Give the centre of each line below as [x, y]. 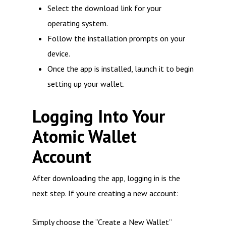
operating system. [78, 23]
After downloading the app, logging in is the [106, 178]
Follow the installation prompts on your [116, 38]
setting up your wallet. [86, 84]
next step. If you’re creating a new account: [105, 193]
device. [59, 53]
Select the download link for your [104, 8]
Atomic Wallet [84, 136]
